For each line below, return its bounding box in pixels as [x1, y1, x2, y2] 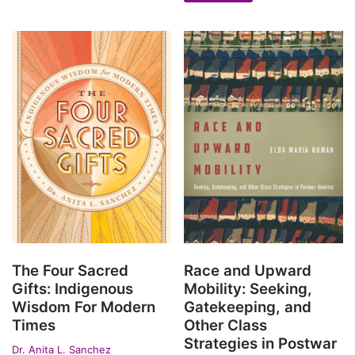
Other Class [184, 316, 268, 335]
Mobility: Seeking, [184, 280, 313, 299]
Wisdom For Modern [12, 298, 155, 317]
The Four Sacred [12, 261, 128, 281]
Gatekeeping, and [184, 298, 312, 317]
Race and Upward [184, 261, 312, 281]
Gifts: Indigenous [12, 280, 133, 299]
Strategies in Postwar [184, 334, 338, 353]
